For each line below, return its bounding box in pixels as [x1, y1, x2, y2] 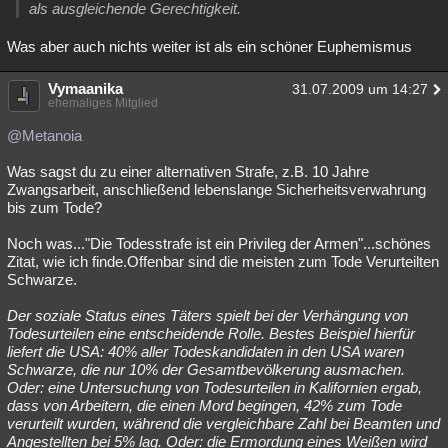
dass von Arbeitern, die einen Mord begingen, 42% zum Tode [7, 397, 402, 414]
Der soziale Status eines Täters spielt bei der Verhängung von [7, 307, 408, 324]
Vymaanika [48, 80, 123, 97]
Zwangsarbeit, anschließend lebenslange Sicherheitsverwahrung [7, 181, 426, 198]
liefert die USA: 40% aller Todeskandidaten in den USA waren [7, 343, 404, 360]
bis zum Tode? [7, 199, 102, 216]
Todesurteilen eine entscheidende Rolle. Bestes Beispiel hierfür [7, 325, 415, 342]
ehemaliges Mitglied [48, 96, 158, 110]
